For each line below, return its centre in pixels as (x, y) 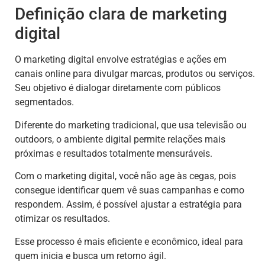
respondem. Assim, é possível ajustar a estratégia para (128, 205)
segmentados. (44, 102)
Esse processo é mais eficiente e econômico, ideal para (129, 241)
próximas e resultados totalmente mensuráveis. (114, 153)
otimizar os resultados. (62, 219)
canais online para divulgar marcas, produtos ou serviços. (135, 74)
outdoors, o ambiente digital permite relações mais (120, 139)
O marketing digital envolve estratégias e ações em (121, 60)
